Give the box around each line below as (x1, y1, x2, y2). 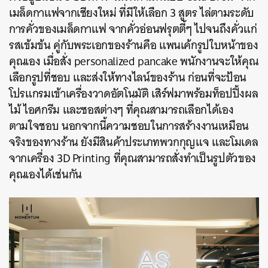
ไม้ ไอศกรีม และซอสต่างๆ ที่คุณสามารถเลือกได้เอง (9, 100, 234, 120)
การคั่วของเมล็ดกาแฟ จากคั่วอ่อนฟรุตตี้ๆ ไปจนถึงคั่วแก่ (9, 19, 257, 39)
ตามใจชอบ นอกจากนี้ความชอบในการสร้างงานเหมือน (9, 116, 249, 136)
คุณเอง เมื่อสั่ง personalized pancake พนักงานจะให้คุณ (9, 51, 258, 72)
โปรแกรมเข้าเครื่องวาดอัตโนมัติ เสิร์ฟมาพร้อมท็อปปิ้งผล (9, 84, 258, 104)
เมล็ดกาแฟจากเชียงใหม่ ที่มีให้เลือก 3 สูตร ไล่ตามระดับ (9, 3, 254, 23)
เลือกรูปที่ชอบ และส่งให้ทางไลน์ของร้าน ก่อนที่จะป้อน (9, 68, 246, 88)
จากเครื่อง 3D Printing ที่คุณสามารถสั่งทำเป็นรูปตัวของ (9, 148, 256, 169)
